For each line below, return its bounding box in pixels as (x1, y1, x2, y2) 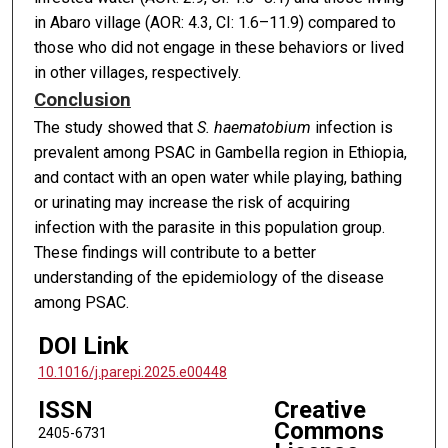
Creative (273, 395, 366, 424)
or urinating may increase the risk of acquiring (33, 193, 350, 213)
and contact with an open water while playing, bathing (33, 168, 402, 188)
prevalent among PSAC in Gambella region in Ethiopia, (33, 143, 407, 163)
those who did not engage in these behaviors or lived (33, 38, 404, 58)
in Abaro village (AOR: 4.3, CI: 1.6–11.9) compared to (33, 13, 396, 33)
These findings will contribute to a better (33, 243, 316, 263)
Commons (273, 416, 384, 445)
